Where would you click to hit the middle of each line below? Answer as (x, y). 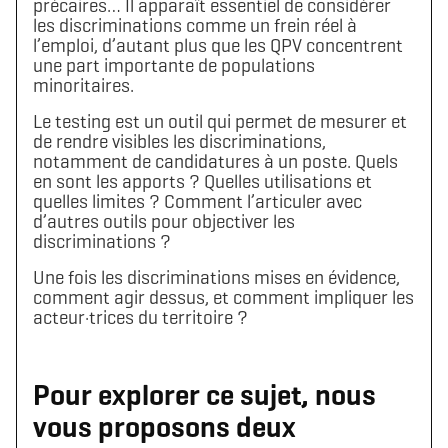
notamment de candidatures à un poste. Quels (215, 161)
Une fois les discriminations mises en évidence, (216, 277)
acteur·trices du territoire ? (140, 317)
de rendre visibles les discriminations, (179, 141)
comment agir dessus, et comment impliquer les (223, 297)
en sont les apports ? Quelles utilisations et (202, 181)
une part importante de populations (174, 65)
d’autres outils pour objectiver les (164, 221)
